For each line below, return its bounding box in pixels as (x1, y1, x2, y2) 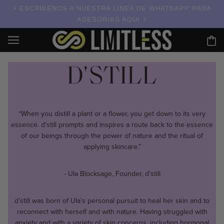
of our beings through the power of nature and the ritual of (21, 131, 203, 140)
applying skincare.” (83, 142, 141, 151)
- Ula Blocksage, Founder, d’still (63, 169, 160, 178)
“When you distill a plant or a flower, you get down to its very (18, 109, 205, 118)
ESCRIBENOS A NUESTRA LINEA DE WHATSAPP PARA (17, 4, 211, 12)
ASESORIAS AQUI (77, 15, 142, 23)
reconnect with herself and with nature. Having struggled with (16, 207, 207, 216)
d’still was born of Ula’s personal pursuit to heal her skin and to (14, 196, 209, 205)
